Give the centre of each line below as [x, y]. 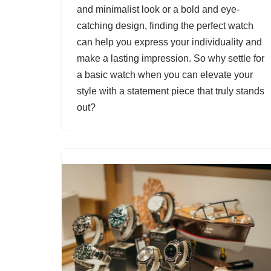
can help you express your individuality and [169, 42]
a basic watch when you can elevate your [165, 75]
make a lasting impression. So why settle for [171, 59]
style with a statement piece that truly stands [171, 91]
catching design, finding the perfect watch [165, 26]
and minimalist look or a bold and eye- [158, 10]
